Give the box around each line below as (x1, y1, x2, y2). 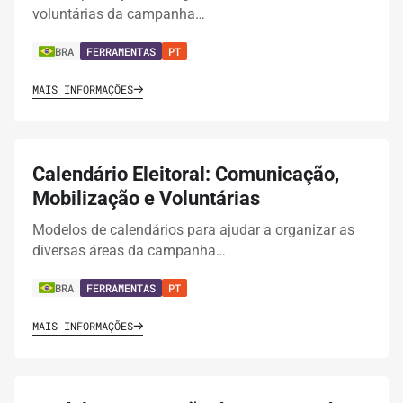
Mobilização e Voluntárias (32, 187, 260, 210)
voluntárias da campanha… (32, 5, 205, 23)
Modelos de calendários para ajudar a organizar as (32, 221, 354, 239)
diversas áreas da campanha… (32, 242, 226, 260)
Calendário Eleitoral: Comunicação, (32, 163, 339, 186)
